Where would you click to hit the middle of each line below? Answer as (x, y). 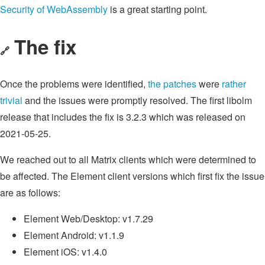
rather (234, 83)
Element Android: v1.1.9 (74, 235)
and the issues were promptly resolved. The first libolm (137, 100)
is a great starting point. (157, 9)
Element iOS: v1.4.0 (65, 251)
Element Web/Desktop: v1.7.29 (88, 218)
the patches (172, 83)
